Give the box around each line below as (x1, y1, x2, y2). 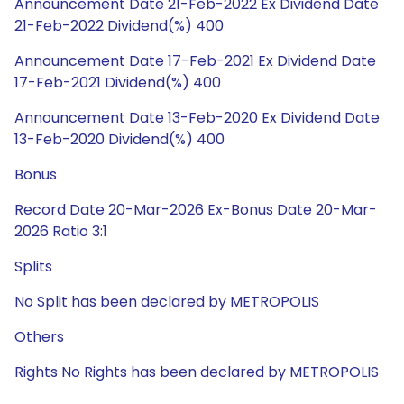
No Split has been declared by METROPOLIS (14, 291, 319, 312)
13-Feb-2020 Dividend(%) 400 (14, 129, 225, 150)
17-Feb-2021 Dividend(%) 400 (14, 72, 221, 93)
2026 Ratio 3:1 (14, 221, 107, 242)
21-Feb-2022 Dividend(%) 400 (14, 15, 224, 36)
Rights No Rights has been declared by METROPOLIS (14, 362, 379, 382)
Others (14, 326, 64, 347)
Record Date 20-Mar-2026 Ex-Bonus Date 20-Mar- (14, 199, 377, 220)
